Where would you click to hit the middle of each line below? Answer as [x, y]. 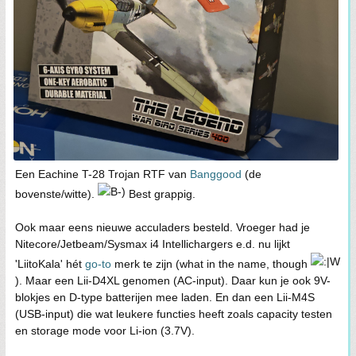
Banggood [216, 174]
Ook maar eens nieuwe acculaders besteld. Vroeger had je [163, 228]
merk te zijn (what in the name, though [211, 264]
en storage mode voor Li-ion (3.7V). [105, 331]
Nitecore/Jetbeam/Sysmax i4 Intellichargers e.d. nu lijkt [153, 244]
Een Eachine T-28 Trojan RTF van [103, 174]
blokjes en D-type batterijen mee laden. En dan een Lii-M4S [165, 298]
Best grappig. [161, 194]
